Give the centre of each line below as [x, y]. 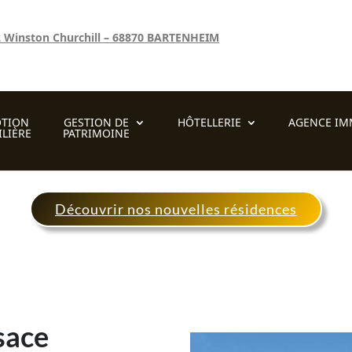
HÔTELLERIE [209, 123]
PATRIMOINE [97, 134]
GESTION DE [97, 123]
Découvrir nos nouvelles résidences [176, 209]
